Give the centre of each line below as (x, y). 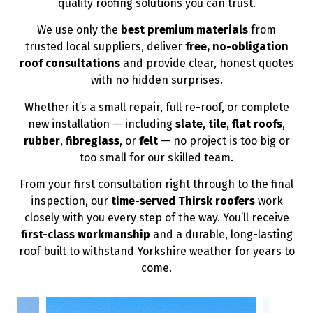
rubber (42, 140)
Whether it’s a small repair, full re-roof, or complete (156, 107)
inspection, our (71, 201)
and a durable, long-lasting (221, 234)
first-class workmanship (85, 234)
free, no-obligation (236, 47)
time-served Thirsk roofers (183, 201)
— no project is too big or (224, 140)
